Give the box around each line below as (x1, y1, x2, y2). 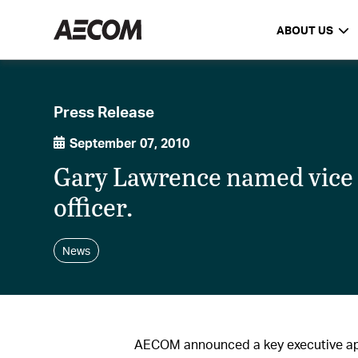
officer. (54, 189, 133, 225)
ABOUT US (276, 23, 333, 37)
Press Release (54, 101, 155, 121)
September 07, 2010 (70, 134, 190, 152)
